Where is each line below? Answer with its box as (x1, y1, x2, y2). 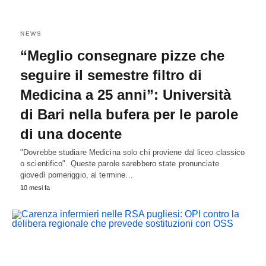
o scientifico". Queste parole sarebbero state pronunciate (20, 159, 219, 169)
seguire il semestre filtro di (20, 67, 202, 84)
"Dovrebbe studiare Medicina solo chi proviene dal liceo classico (20, 148, 245, 157)
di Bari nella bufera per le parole (20, 106, 238, 123)
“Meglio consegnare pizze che (20, 47, 224, 64)
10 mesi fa (20, 184, 50, 192)
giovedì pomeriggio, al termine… (20, 170, 134, 180)
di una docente (20, 126, 122, 142)
